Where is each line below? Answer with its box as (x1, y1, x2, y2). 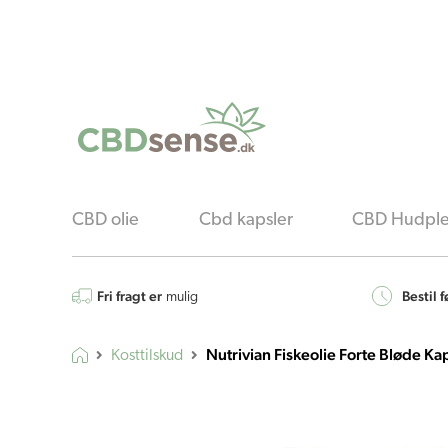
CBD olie (72, 211, 139, 231)
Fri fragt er (97, 288, 162, 305)
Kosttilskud (111, 348, 183, 365)
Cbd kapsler (198, 211, 293, 231)
